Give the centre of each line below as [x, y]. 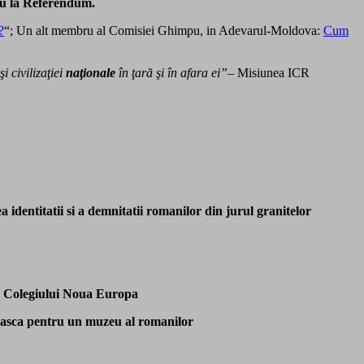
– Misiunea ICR [269, 72]
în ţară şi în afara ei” [171, 72]
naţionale [91, 72]
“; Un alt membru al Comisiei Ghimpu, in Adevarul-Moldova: [164, 30]
